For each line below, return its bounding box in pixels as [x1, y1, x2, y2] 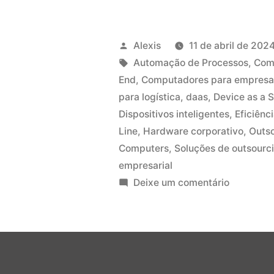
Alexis [133, 39, 161, 51]
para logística [119, 91, 181, 103]
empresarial [119, 159, 173, 171]
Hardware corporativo [143, 125, 244, 137]
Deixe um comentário [133, 176, 230, 188]
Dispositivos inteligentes [119, 108, 230, 120]
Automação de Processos [133, 56, 249, 68]
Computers [119, 142, 169, 154]
